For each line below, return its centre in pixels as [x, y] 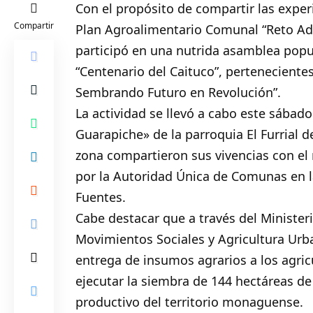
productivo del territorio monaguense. [190, 301]
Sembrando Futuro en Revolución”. [179, 92]
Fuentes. [101, 197]
